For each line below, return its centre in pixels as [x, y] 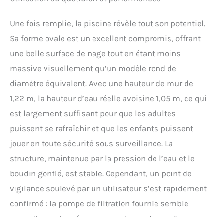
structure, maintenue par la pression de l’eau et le [102, 158]
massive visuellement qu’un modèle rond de [93, 68]
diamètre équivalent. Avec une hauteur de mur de [101, 83]
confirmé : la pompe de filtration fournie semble [99, 203]
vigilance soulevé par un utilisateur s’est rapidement [108, 188]
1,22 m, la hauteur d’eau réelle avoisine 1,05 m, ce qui [108, 98]
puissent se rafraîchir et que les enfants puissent [101, 128]
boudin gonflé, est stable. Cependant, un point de [101, 173]
